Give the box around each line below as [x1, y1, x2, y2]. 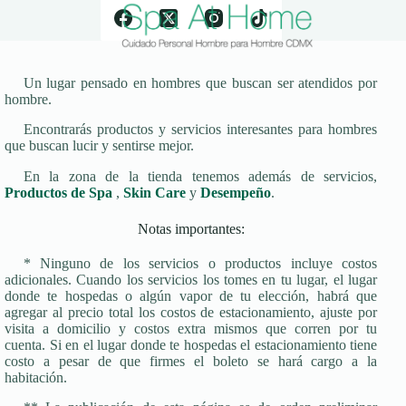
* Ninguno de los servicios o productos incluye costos [23, 255, 378, 271]
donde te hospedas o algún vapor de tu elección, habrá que [5, 287, 378, 304]
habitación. [5, 369, 67, 385]
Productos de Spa [5, 185, 112, 201]
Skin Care [123, 185, 186, 201]
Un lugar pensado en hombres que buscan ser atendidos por [23, 75, 378, 92]
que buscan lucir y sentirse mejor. [5, 138, 194, 154]
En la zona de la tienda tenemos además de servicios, [23, 169, 378, 185]
